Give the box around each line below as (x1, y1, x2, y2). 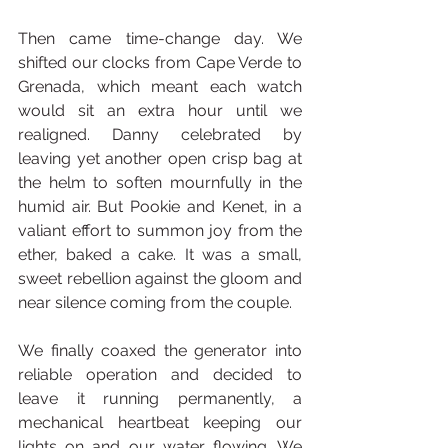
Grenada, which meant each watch (18, 77, 302, 96)
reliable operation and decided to (18, 365, 302, 384)
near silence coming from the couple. (18, 293, 292, 312)
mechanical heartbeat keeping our (18, 413, 302, 432)
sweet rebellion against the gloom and (18, 269, 302, 288)
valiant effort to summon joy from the (18, 221, 302, 240)
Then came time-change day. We (18, 29, 302, 48)
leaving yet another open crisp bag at (18, 149, 302, 168)
